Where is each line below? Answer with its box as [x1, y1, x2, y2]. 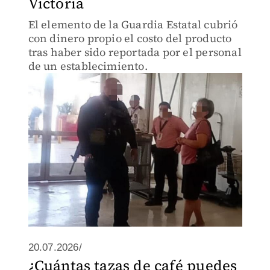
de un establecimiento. [28, 58, 148, 74]
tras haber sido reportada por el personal [28, 45, 242, 60]
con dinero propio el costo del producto [28, 31, 232, 46]
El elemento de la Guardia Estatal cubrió [28, 17, 238, 32]
